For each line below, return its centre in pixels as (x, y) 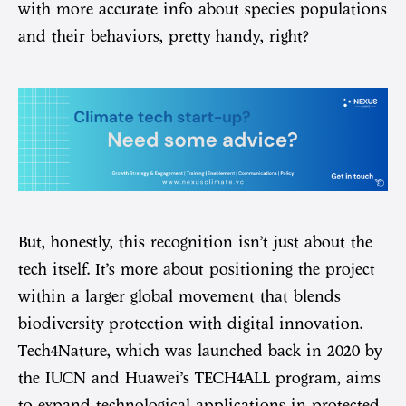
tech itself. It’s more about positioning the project (197, 270)
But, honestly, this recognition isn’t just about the (195, 242)
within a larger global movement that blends (179, 297)
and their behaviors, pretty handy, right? (164, 37)
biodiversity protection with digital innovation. (190, 324)
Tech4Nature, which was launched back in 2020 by (200, 351)
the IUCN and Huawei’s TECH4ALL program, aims (199, 378)
